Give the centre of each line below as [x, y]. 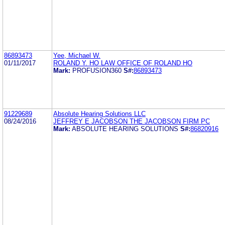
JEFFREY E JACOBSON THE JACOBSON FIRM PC [132, 121]
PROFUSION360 [97, 70]
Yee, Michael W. [77, 55]
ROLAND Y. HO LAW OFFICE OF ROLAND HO [123, 63]
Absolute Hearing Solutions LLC [99, 114]
